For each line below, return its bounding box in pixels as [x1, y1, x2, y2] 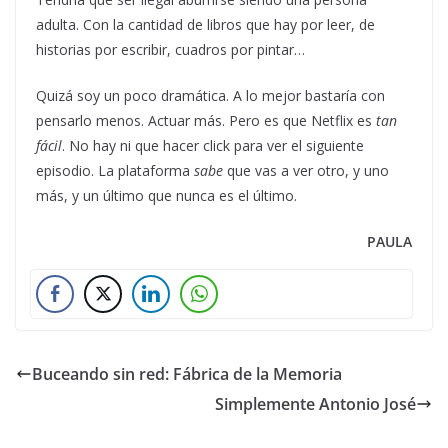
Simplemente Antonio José [215, 393, 416, 416]
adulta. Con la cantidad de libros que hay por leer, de [36, 15, 375, 35]
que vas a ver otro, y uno [223, 161, 389, 181]
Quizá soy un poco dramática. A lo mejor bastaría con [36, 86, 385, 106]
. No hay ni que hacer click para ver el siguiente [62, 136, 364, 156]
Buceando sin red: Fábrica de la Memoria [32, 363, 342, 386]
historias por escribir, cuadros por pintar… [36, 40, 305, 60]
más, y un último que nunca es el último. [36, 186, 297, 206]
